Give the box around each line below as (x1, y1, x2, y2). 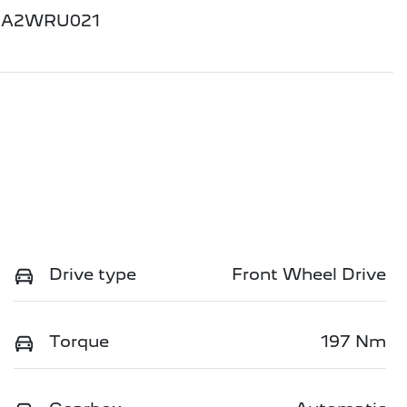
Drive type (49, 264, 136, 284)
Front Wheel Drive (232, 264, 386, 284)
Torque (49, 332, 109, 352)
